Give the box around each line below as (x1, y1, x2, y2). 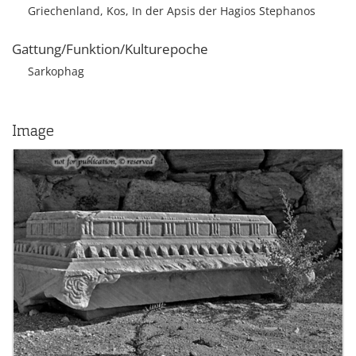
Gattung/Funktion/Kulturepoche (12, 40, 208, 58)
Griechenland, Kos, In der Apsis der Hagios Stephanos (28, 3, 315, 18)
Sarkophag (28, 64, 84, 79)
